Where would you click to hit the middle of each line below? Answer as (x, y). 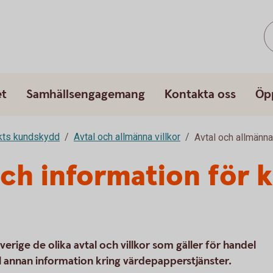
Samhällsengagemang (86, 94)
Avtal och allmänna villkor (127, 137)
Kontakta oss (200, 94)
